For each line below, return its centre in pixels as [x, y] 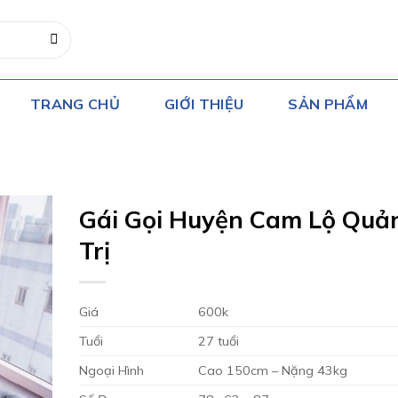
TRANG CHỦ [76, 104]
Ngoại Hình [111, 370]
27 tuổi [218, 341]
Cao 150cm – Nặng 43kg [272, 370]
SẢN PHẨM [328, 104]
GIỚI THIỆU [204, 104]
